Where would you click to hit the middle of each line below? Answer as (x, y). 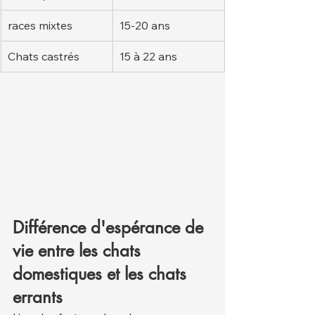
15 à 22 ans (148, 56)
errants (38, 297)
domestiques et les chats (102, 274)
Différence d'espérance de (110, 228)
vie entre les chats (79, 251)
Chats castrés (44, 56)
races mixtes (40, 25)
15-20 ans (145, 25)
